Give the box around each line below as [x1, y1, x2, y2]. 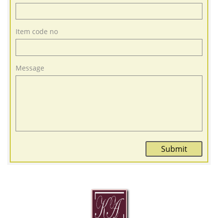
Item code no [16, 27, 58, 36]
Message [16, 63, 44, 73]
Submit [161, 143, 187, 154]
